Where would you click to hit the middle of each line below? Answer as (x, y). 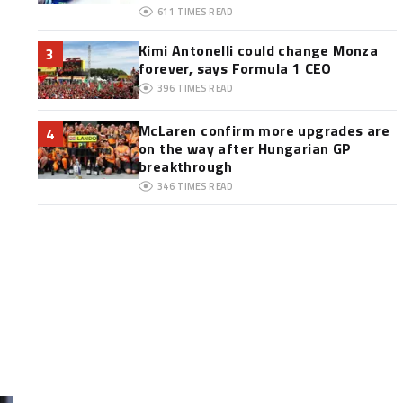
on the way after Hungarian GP (245, 148)
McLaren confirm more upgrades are (264, 130)
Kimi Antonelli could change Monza (258, 50)
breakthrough (185, 166)
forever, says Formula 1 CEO (235, 68)
